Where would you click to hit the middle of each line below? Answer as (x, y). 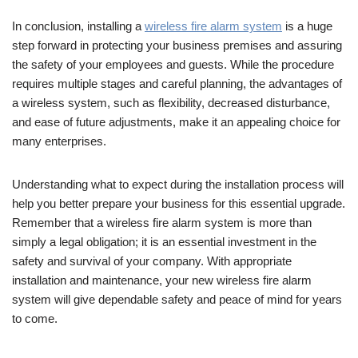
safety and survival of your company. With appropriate (152, 261)
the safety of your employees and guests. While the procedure (173, 64)
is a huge (307, 26)
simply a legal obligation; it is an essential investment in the (164, 241)
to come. (35, 318)
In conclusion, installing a (78, 26)
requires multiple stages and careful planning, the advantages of (177, 83)
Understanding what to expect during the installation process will (178, 184)
